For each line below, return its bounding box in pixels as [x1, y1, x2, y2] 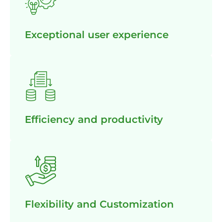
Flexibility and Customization [25, 198, 174, 210]
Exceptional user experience [25, 28, 168, 41]
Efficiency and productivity [25, 113, 163, 125]
